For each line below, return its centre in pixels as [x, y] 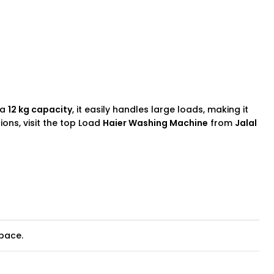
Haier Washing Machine [155, 123]
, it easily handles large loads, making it [160, 109]
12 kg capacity [40, 109]
